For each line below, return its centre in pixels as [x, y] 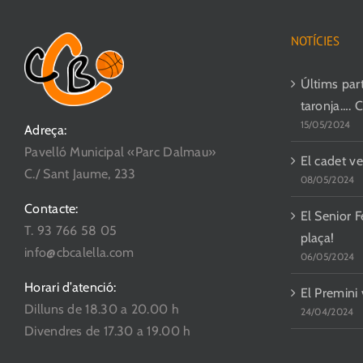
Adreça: [46, 130]
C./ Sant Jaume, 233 [80, 173]
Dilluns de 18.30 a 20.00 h [102, 309]
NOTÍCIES [315, 41]
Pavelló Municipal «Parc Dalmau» [120, 152]
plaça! [317, 238]
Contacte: [51, 208]
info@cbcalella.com [79, 252]
